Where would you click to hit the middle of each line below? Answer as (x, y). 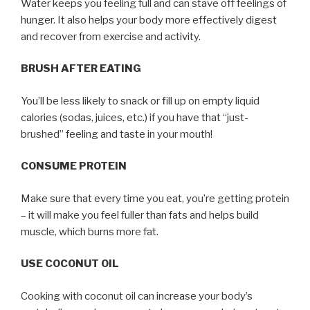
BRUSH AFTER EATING (81, 69)
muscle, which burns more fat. (90, 231)
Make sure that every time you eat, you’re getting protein (155, 198)
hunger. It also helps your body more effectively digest (149, 20)
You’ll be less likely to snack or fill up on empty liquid (140, 101)
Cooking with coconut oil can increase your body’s (137, 296)
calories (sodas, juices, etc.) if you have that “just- (135, 117)
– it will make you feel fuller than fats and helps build (140, 215)
